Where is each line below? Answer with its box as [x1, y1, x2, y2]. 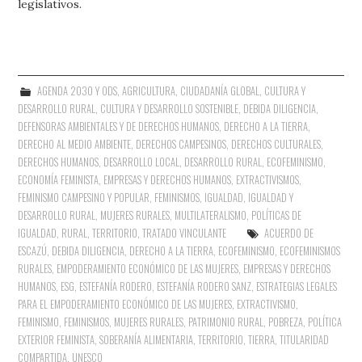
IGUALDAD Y [248, 189, 294, 205]
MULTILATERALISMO [175, 207, 247, 223]
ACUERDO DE [263, 225, 314, 241]
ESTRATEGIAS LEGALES [256, 278, 338, 294]
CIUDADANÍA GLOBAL [179, 82, 259, 99]
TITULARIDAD [280, 331, 330, 347]
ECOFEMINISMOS [280, 242, 341, 259]
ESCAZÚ [18, 242, 48, 259]
